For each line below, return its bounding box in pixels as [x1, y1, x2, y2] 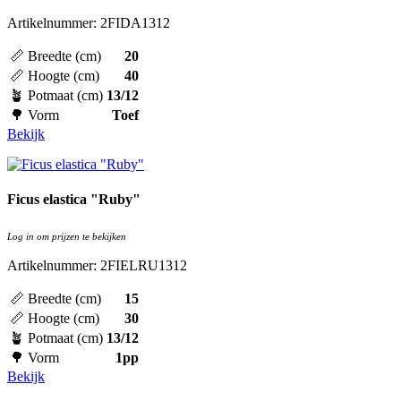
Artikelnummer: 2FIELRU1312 [7, 257, 187, 273]
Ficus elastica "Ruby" [7, 192, 141, 208]
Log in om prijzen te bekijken [7, 230, 126, 242]
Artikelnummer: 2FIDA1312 [7, 15, 170, 31]
